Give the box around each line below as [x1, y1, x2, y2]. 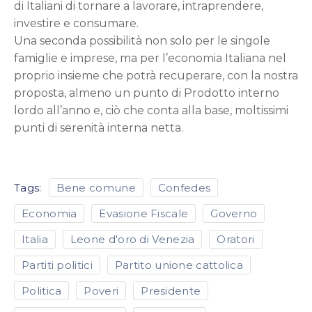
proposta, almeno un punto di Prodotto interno [14, 86, 279, 100]
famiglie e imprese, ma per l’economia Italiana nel [14, 52, 286, 65]
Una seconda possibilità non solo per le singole [14, 34, 270, 47]
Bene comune [56, 181, 136, 194]
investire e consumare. [14, 17, 139, 30]
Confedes [157, 181, 211, 194]
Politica [22, 284, 62, 297]
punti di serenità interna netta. [14, 121, 183, 134]
